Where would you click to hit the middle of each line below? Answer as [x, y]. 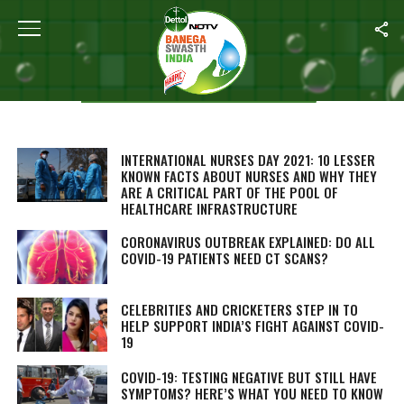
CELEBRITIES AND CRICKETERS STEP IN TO [239, 309]
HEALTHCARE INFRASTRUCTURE [209, 208]
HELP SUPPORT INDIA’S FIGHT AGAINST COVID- [252, 326]
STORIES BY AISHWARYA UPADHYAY [202, 91]
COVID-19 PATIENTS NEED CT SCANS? [224, 258]
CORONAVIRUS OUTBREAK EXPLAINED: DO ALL [248, 242]
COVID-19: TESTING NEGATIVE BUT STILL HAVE [248, 377]
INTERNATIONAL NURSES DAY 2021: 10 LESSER [248, 160]
